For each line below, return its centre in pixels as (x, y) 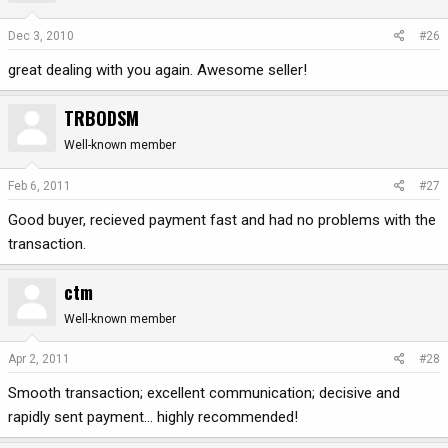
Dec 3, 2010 (41, 36)
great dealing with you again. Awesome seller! (157, 70)
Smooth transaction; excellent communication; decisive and (204, 393)
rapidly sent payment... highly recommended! (153, 417)
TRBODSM (101, 118)
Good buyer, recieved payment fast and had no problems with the (222, 219)
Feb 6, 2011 (39, 185)
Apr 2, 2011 (39, 359)
